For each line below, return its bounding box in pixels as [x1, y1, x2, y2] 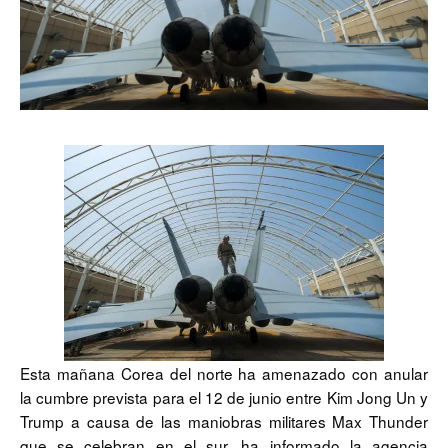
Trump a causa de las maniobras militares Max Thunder [20, 410, 428, 433]
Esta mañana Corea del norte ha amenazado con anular [20, 362, 428, 385]
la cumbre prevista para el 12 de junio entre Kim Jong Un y [20, 386, 428, 409]
